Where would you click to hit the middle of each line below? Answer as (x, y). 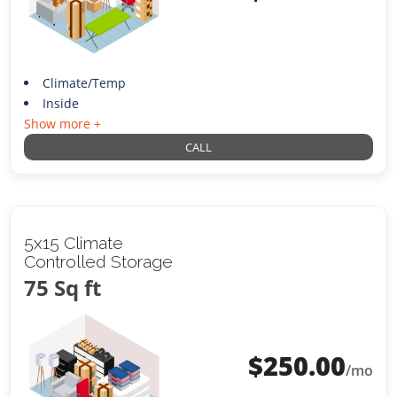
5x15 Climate (74, 243)
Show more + (63, 124)
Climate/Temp (84, 83)
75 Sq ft (63, 288)
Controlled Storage (99, 262)
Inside (60, 104)
